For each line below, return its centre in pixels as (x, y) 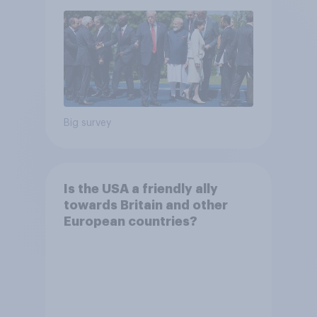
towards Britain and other (145, 205)
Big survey (87, 123)
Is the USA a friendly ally (140, 189)
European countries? (130, 221)
